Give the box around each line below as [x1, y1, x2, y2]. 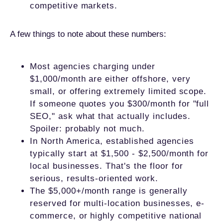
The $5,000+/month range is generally [30, 186, 188, 196]
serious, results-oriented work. [30, 174, 158, 183]
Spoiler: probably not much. [30, 124, 145, 133]
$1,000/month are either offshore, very [30, 74, 191, 84]
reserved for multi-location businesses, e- [30, 199, 205, 208]
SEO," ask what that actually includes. [30, 111, 191, 121]
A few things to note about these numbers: [10, 29, 166, 39]
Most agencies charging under [30, 62, 155, 71]
